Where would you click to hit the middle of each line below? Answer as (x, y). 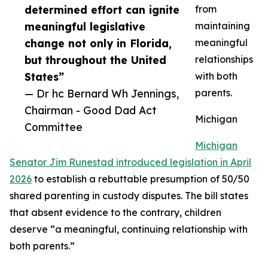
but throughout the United (95, 60)
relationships (224, 60)
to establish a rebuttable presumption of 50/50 (141, 179)
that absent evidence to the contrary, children (115, 213)
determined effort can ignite (102, 10)
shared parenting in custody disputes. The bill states (129, 196)
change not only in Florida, (98, 43)
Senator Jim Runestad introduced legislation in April (130, 162)
